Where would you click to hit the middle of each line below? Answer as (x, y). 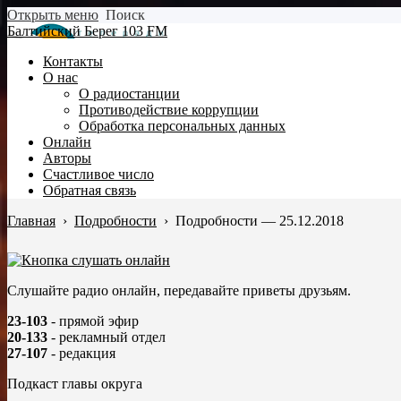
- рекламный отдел (107, 337)
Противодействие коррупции (169, 110)
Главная (31, 221)
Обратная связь (90, 190)
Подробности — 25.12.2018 (260, 221)
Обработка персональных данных (182, 126)
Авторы (67, 158)
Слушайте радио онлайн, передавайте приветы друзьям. (179, 290)
